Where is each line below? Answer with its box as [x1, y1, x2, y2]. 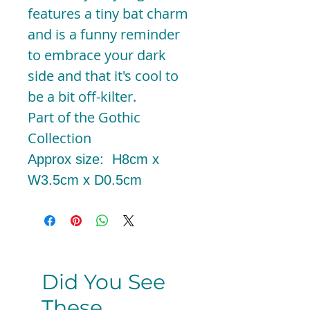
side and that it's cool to [28, 66, 179, 85]
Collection [28, 128, 91, 147]
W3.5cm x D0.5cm [28, 172, 142, 188]
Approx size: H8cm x [28, 151, 159, 167]
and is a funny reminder [28, 24, 180, 44]
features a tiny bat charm [28, 3, 188, 23]
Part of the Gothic [28, 107, 140, 127]
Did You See [42, 268, 165, 295]
